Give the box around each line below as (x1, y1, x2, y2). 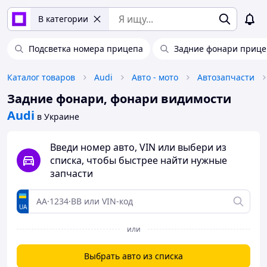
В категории (38, 13, 88, 24)
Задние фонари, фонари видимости (7, 91, 231, 107)
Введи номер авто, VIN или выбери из (50, 141, 226, 154)
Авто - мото (132, 72, 178, 83)
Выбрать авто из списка (84, 250, 183, 262)
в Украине (37, 111, 79, 122)
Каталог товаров (7, 72, 75, 83)
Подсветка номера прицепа (29, 43, 143, 54)
